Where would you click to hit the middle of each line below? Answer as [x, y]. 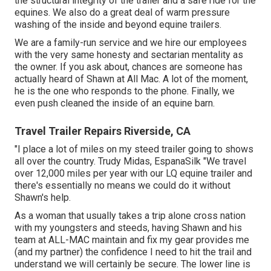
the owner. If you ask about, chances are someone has [129, 67]
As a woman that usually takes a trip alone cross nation [130, 216]
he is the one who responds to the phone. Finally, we [125, 91]
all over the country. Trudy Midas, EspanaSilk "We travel [130, 162]
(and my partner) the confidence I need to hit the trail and [133, 252]
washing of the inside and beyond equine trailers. [118, 25]
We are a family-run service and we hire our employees [131, 43]
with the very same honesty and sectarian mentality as [129, 55]
